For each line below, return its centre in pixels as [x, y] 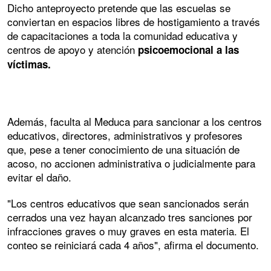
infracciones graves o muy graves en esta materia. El [128, 231]
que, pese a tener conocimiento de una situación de [123, 149]
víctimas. [29, 64]
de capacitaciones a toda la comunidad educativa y [122, 35]
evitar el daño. [39, 177]
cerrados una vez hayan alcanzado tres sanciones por [130, 217]
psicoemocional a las [188, 49]
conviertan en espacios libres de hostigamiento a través [134, 21]
